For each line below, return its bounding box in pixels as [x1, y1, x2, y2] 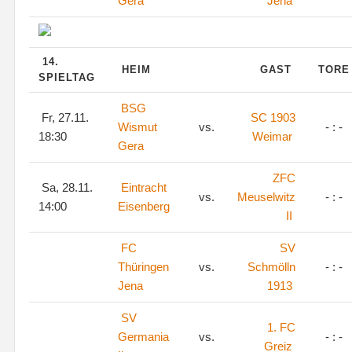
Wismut [118, 120, 157, 134]
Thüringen [118, 260, 169, 273]
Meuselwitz [237, 190, 295, 203]
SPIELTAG [38, 71, 99, 83]
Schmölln [247, 260, 295, 273]
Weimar [252, 130, 292, 143]
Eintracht [121, 181, 167, 194]
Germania [118, 330, 169, 343]
